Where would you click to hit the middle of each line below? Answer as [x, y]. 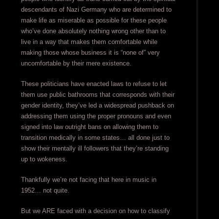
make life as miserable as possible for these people [94, 21]
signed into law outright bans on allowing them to [89, 127]
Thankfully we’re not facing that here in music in [88, 180]
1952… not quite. [45, 191]
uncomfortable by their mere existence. [76, 64]
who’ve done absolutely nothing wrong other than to [93, 31]
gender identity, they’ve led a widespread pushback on [97, 106]
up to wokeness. [44, 159]
